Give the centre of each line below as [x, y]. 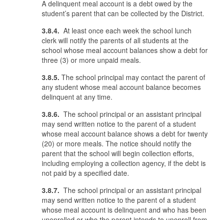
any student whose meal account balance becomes [121, 87]
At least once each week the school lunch [126, 30]
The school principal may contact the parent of [132, 77]
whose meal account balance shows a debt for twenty [125, 134]
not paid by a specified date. [85, 173]
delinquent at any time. [77, 97]
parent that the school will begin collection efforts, [118, 153]
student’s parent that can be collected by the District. [123, 13]
